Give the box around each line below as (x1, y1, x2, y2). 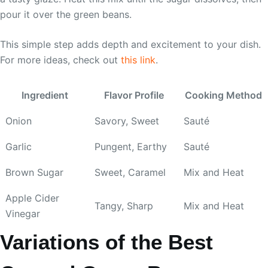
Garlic (5, 141, 32, 153)
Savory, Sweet (95, 115, 159, 127)
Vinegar (5, 208, 40, 220)
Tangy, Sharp (95, 200, 153, 212)
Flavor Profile (104, 89, 164, 102)
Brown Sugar (5, 166, 63, 179)
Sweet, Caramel (95, 166, 166, 179)
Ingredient (22, 89, 68, 102)
